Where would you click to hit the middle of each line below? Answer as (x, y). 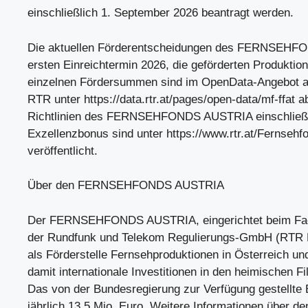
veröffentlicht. (63, 151)
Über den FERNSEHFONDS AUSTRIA (126, 185)
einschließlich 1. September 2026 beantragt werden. (161, 13)
